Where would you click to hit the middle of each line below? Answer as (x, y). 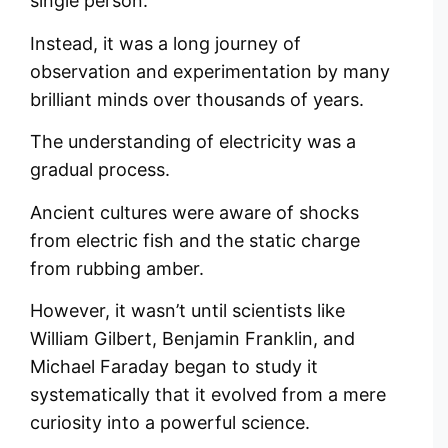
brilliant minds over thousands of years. (197, 99)
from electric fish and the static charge (195, 240)
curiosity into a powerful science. (170, 422)
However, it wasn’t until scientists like (187, 310)
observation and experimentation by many (210, 71)
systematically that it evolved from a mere (208, 394)
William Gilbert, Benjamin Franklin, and (192, 338)
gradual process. (100, 170)
